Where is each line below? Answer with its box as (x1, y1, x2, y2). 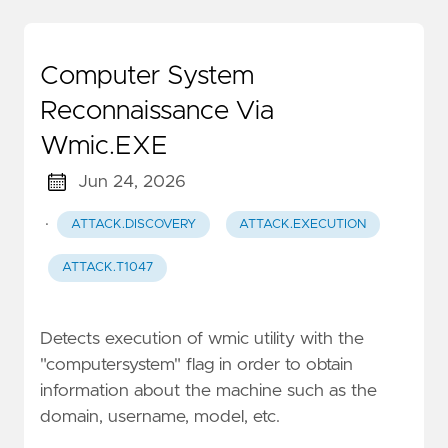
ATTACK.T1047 (61, 261, 153, 275)
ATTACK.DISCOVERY (70, 217, 196, 231)
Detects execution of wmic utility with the (40, 330, 364, 349)
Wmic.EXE (40, 132, 168, 159)
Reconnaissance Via (40, 97, 274, 124)
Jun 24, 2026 (77, 172, 186, 191)
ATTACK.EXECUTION (239, 217, 367, 231)
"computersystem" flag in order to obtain (40, 356, 353, 375)
